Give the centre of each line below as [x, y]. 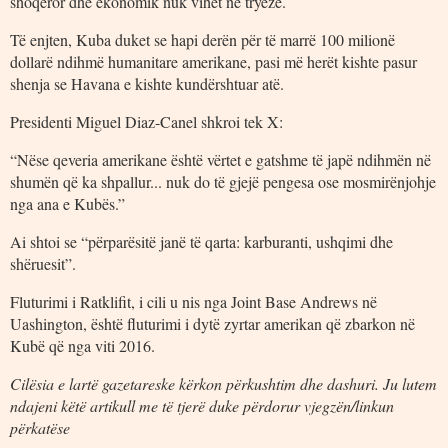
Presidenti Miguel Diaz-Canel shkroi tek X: [146, 121]
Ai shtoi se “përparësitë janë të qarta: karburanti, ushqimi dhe [201, 241]
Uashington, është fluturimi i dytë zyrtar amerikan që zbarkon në [212, 323]
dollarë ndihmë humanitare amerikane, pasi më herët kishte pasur [213, 61]
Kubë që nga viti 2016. [89, 345]
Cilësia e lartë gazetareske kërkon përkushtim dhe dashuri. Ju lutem [223, 383]
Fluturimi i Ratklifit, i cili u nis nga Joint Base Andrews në [193, 301]
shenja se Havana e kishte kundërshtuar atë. [147, 83]
